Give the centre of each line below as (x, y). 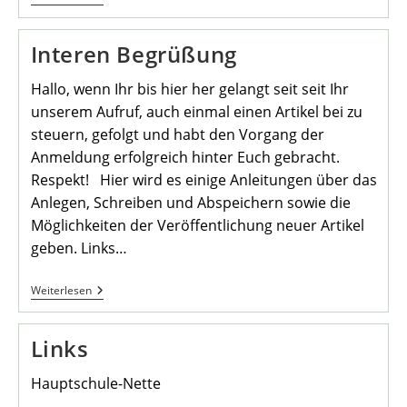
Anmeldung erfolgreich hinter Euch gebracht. (185, 158)
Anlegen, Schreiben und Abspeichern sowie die (190, 203)
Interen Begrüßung (134, 55)
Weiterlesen (61, 291)
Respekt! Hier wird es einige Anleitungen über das (203, 180)
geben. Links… (79, 248)
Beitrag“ (114, 25)
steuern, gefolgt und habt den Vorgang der (177, 135)
